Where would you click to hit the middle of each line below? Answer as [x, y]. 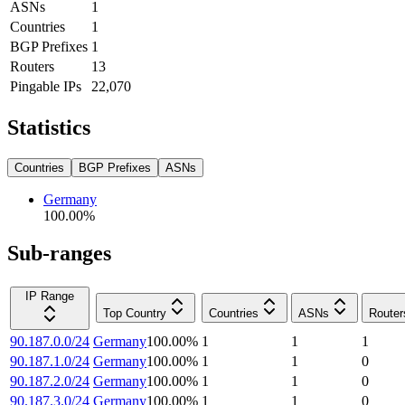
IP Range [50, 297]
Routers [32, 66]
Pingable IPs [46, 86]
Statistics [49, 127]
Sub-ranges [59, 254]
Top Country [135, 314]
